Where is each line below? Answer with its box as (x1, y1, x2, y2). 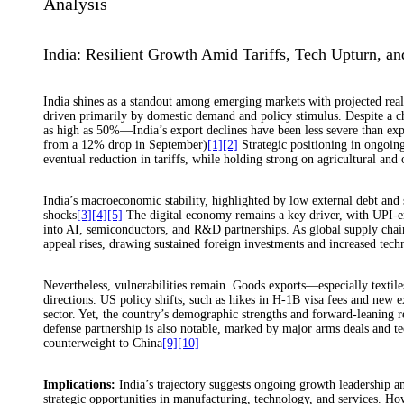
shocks (43, 207, 77, 222)
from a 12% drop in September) (43, 137, 207, 151)
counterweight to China (43, 335, 162, 350)
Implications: (43, 377, 115, 391)
